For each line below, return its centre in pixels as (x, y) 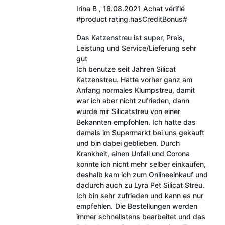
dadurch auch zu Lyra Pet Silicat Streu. (140, 185)
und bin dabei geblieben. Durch (128, 143)
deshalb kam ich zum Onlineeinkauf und (142, 174)
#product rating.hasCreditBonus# (132, 19)
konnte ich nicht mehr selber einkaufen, (141, 164)
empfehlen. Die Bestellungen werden (137, 206)
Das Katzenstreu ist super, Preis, (130, 37)
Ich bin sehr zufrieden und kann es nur (140, 195)
